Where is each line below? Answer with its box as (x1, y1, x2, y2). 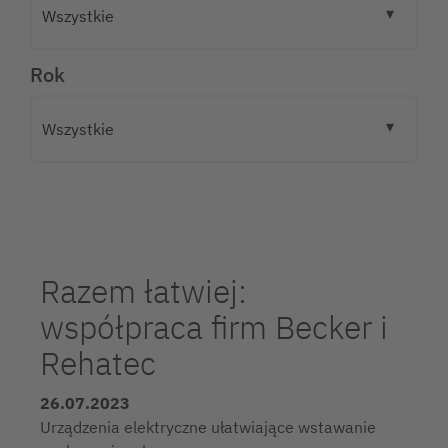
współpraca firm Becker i (40, 306, 388, 348)
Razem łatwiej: (40, 270, 247, 312)
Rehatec (40, 342, 156, 384)
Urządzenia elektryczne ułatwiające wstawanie (40, 417, 376, 437)
